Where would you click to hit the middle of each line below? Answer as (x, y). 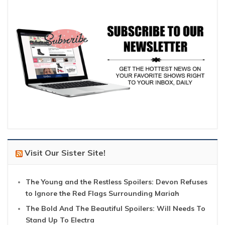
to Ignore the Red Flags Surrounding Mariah (102, 194)
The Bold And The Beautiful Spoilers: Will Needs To (116, 209)
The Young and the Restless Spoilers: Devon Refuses (117, 182)
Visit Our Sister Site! (65, 153)
